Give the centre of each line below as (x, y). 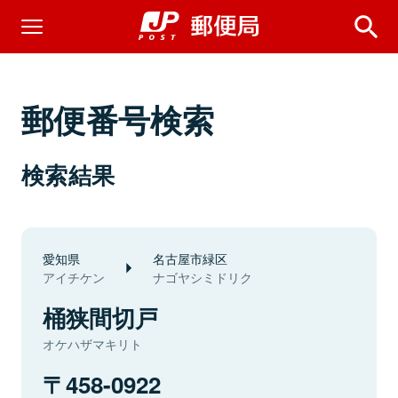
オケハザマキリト (92, 344)
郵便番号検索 (118, 119)
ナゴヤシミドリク (203, 277)
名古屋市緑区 (190, 258)
